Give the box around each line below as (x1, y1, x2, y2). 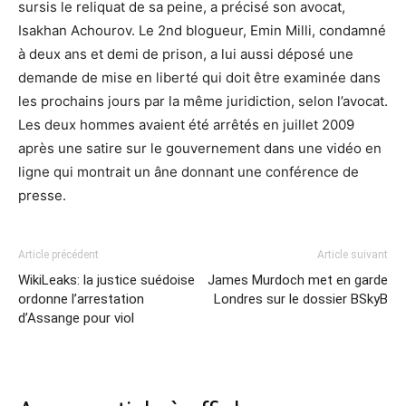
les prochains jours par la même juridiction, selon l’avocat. (18, 92, 388, 110)
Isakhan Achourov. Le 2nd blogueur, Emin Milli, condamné (18, 22, 386, 39)
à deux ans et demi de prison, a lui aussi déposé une (18, 45, 353, 63)
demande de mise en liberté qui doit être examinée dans (18, 69, 381, 86)
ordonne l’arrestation (18, 291, 144, 307)
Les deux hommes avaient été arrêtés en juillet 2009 (18, 116, 354, 133)
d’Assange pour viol (18, 310, 134, 326)
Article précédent (18, 248, 99, 261)
